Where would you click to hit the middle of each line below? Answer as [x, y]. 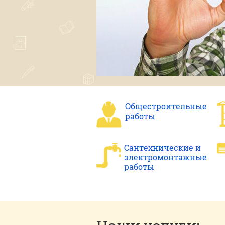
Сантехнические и [162, 147]
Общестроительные [166, 106]
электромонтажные [165, 157]
